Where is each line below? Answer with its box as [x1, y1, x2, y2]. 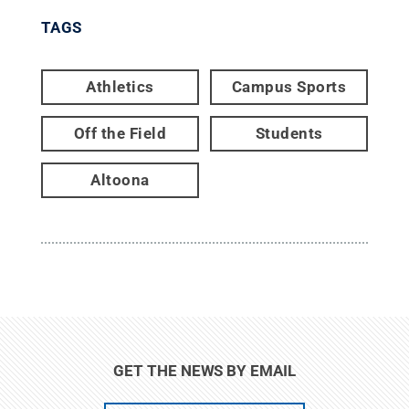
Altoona [90, 170, 150, 189]
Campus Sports [231, 77, 347, 96]
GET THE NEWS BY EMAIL [113, 361, 296, 380]
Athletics [86, 77, 154, 96]
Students [255, 123, 323, 142]
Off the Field [73, 123, 167, 142]
